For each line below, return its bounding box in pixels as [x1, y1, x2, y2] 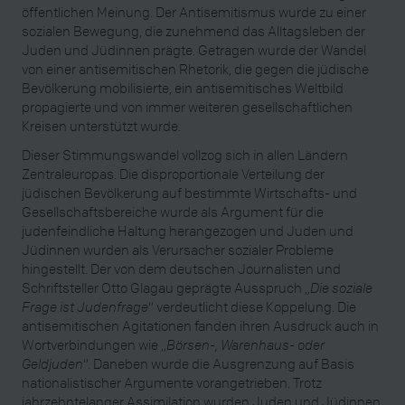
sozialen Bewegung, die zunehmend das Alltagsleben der [22, 22, 365, 41]
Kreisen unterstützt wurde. [22, 117, 181, 136]
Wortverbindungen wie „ [22, 335, 166, 354]
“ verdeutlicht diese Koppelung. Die [148, 297, 356, 316]
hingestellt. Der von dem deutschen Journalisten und [22, 259, 341, 278]
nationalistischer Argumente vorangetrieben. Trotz [22, 373, 322, 392]
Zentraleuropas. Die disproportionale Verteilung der [22, 165, 325, 184]
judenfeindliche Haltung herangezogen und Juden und [22, 221, 353, 240]
